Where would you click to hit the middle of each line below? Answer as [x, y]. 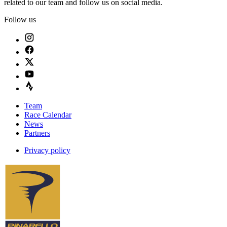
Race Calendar [48, 115]
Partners [37, 133]
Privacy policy [47, 150]
